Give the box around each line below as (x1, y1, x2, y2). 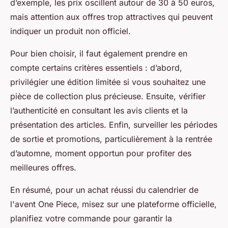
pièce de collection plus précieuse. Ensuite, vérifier (10, 91, 206, 102)
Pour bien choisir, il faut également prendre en (10, 48, 187, 59)
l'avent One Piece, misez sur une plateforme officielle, (10, 199, 217, 210)
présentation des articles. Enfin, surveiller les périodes (10, 120, 217, 130)
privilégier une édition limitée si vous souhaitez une (10, 77, 206, 88)
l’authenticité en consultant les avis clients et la (10, 105, 188, 116)
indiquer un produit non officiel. (10, 26, 131, 37)
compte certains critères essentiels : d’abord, (10, 63, 182, 73)
